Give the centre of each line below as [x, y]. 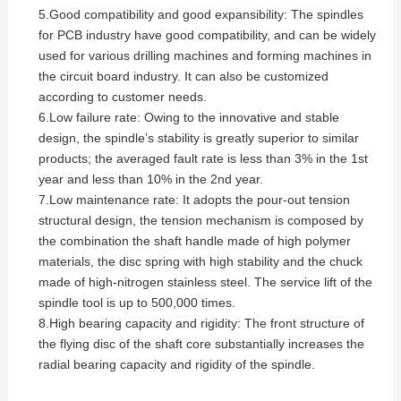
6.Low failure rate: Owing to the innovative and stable [188, 118]
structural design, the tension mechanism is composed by [200, 221]
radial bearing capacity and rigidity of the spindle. [176, 365]
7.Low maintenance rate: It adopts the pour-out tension [194, 200]
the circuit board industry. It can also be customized [183, 77]
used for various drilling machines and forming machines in [205, 56]
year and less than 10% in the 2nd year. [150, 179]
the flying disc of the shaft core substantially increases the [201, 344]
